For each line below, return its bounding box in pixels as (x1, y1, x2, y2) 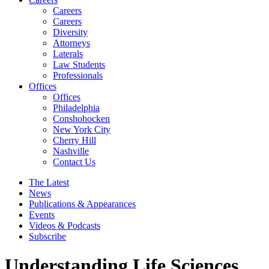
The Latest (29, 177, 69, 187)
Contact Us (53, 157, 95, 167)
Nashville (53, 146, 89, 156)
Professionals (53, 70, 103, 80)
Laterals (53, 49, 83, 59)
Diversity (53, 27, 88, 37)
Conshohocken (53, 113, 110, 124)
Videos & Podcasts (29, 220, 100, 231)
